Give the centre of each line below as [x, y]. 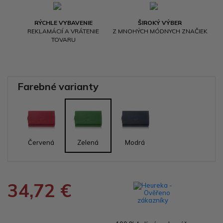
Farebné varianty [58, 86]
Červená [41, 142]
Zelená [88, 142]
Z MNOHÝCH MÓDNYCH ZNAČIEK [160, 31]
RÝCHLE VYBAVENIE [63, 22]
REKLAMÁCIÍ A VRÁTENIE [63, 31]
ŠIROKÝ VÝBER [160, 22]
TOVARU [63, 39]
